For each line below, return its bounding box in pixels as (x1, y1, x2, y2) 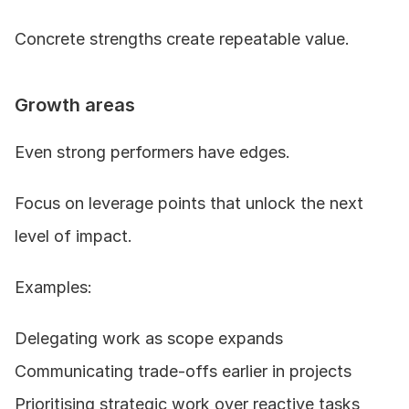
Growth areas (15, 93, 135, 116)
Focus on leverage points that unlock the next (15, 193, 363, 213)
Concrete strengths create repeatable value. (15, 28, 350, 48)
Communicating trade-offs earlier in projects (15, 361, 351, 381)
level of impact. (15, 225, 132, 246)
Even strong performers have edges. (15, 142, 290, 162)
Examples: (15, 277, 92, 297)
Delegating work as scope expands (15, 328, 283, 348)
